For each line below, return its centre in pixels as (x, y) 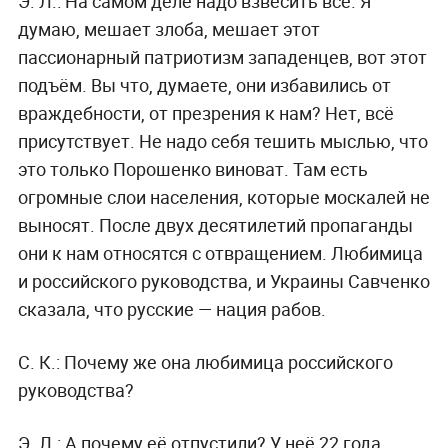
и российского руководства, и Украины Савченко (223, 280)
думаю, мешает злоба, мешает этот (168, 28)
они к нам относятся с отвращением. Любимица (220, 252)
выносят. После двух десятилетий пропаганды (215, 224)
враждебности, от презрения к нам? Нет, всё (205, 112)
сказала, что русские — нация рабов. (171, 308)
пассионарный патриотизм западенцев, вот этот (222, 56)
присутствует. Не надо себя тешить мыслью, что (222, 140)
